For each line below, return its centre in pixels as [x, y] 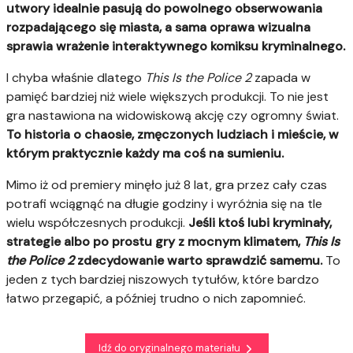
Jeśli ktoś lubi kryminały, [260, 223]
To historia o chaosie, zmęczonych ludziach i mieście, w [173, 135]
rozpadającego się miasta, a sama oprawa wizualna [158, 28]
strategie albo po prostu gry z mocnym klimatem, [153, 242]
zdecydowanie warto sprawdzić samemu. [198, 261]
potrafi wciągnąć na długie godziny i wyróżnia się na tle [164, 204]
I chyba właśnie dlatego [76, 78]
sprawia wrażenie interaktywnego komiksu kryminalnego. [176, 46]
